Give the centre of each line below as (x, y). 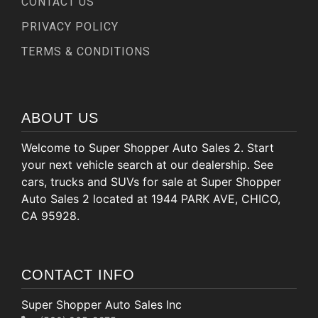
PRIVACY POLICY (70, 26)
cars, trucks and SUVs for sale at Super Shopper (151, 181)
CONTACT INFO (78, 274)
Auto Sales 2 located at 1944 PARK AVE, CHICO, (151, 198)
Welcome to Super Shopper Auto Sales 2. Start (148, 147)
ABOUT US (60, 117)
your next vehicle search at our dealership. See (147, 164)
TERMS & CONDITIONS (86, 51)
